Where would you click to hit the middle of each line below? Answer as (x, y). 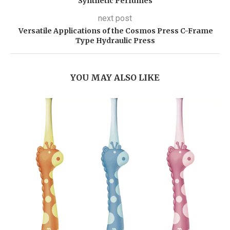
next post (115, 18)
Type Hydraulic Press (115, 41)
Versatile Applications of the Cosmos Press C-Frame (115, 31)
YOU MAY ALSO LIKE (115, 78)
